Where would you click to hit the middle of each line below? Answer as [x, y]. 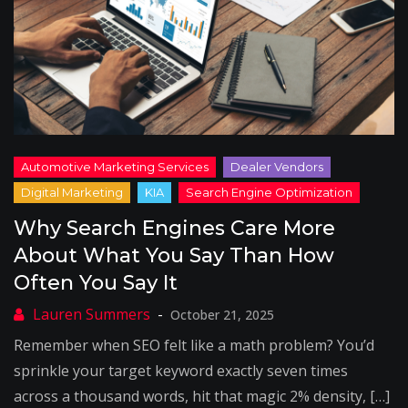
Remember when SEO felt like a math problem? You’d [194, 345]
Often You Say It [96, 283]
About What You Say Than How [174, 255]
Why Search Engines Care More [174, 228]
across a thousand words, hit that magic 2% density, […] [202, 396]
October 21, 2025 [222, 315]
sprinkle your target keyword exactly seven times [181, 371]
